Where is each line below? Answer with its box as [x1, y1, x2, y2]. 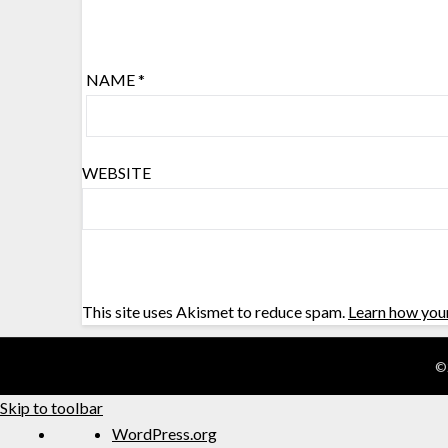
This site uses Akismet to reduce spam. [82, 301, 348, 321]
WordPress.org [112, 423, 217, 443]
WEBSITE [82, 162, 151, 182]
